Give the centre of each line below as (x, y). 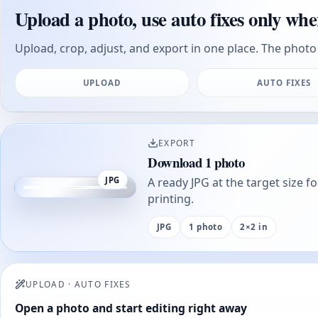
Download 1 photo (196, 162)
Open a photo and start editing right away (131, 308)
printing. (171, 199)
